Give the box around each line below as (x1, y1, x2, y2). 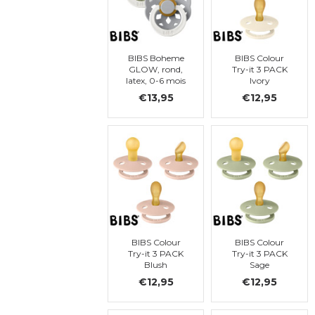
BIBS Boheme (127, 52, 184, 63)
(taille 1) (141, 86, 171, 97)
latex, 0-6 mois (126, 75, 186, 86)
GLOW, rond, (129, 63, 183, 75)
